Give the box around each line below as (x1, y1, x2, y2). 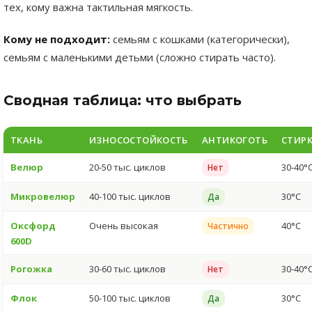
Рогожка (10, 262, 52, 275)
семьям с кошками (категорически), (110, 31, 290, 46)
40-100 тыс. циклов (89, 189, 171, 203)
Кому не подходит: (3, 31, 110, 46)
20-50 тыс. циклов (89, 160, 166, 173)
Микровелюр (10, 189, 75, 203)
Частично (208, 219, 249, 232)
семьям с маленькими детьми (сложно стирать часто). (3, 49, 276, 64)
